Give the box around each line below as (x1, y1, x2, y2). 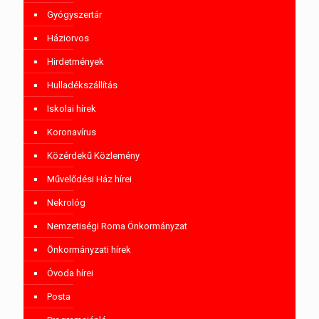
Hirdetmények (47, 56, 104, 67)
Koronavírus (47, 126, 96, 137)
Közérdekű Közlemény (47, 150, 140, 161)
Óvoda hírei (47, 267, 93, 278)
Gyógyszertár (47, 9, 102, 20)
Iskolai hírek (47, 103, 96, 114)
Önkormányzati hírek (47, 244, 131, 255)
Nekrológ (47, 197, 85, 208)
